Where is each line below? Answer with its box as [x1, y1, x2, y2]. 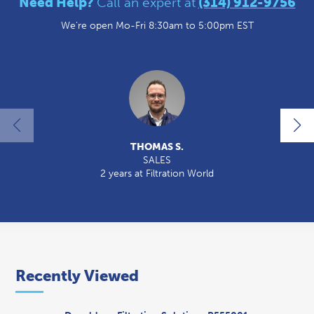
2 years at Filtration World [100, 168, 214, 179]
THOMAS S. [130, 141, 184, 153]
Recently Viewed [15, 267, 139, 285]
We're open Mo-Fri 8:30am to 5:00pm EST [60, 20, 254, 32]
